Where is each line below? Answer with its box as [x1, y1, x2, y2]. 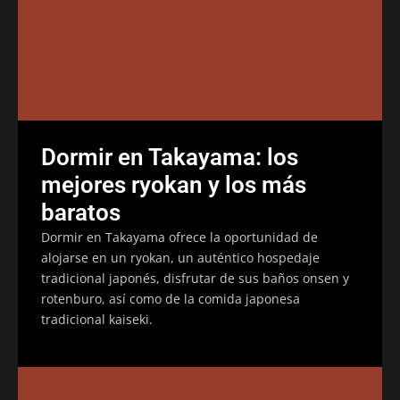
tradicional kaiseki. [41, 310, 153, 328]
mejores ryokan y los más [41, 171, 306, 198]
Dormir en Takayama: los [41, 143, 298, 171]
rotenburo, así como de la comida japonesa [41, 289, 300, 307]
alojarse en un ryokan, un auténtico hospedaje [41, 248, 320, 266]
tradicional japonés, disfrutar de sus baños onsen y [41, 269, 349, 287]
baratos [41, 198, 121, 226]
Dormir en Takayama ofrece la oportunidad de [41, 228, 318, 246]
